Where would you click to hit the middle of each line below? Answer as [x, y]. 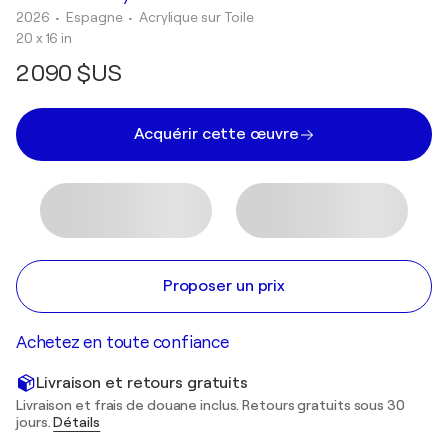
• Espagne [90, 17]
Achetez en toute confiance [122, 342]
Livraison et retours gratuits [142, 382]
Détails [77, 422]
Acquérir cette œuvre [216, 134]
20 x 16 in [44, 38]
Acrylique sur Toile [196, 17]
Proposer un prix [224, 286]
